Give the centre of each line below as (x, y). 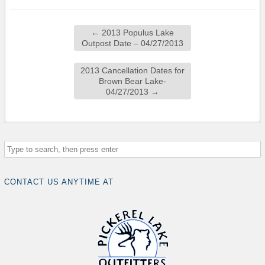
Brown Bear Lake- (132, 81)
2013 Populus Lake (137, 33)
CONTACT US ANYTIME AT (59, 182)
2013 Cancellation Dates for (132, 71)
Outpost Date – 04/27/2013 (132, 43)
